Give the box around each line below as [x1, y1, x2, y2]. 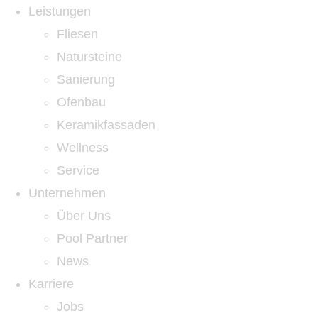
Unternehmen [28, 186, 106, 200]
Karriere [28, 277, 74, 291]
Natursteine [57, 50, 122, 64]
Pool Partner [57, 231, 128, 246]
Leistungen [28, 4, 91, 18]
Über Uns [57, 209, 111, 223]
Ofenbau [57, 95, 106, 109]
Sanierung [57, 72, 115, 87]
